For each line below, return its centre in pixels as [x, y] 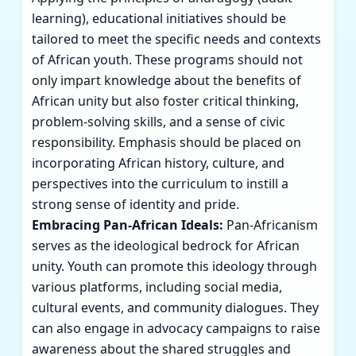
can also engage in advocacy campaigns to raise [176, 329]
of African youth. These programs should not [167, 60]
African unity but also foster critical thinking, [165, 101]
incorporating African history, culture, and [158, 163]
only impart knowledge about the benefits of [166, 81]
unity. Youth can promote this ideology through [174, 267]
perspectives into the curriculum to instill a [160, 184]
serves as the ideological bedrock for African [166, 246]
